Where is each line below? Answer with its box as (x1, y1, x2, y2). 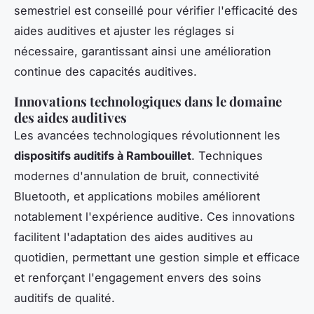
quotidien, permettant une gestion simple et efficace (14, 250, 300, 264)
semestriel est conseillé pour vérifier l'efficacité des (14, 3, 298, 18)
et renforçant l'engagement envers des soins (14, 270, 261, 285)
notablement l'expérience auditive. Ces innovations (14, 209, 295, 224)
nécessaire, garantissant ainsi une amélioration (14, 43, 271, 58)
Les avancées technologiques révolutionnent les (14, 128, 280, 142)
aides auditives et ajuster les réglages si (14, 23, 234, 38)
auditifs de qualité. (14, 290, 115, 305)
